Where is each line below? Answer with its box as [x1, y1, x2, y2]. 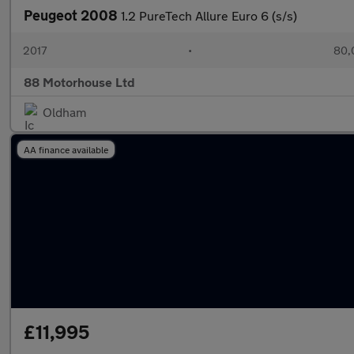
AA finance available [24, 144, 108, 155]
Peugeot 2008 [24, 6, 121, 24]
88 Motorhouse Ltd [24, 74, 135, 89]
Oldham [43, 104, 86, 119]
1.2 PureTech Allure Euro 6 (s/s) [121, 8, 297, 23]
